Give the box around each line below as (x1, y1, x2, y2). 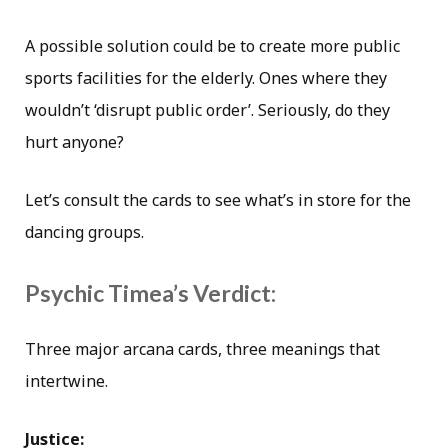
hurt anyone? (25, 131, 124, 154)
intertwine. (25, 369, 108, 392)
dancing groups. (25, 221, 144, 244)
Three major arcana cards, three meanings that (25, 337, 380, 360)
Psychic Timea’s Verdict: (25, 278, 276, 307)
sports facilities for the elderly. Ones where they (25, 67, 387, 90)
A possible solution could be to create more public (25, 35, 400, 58)
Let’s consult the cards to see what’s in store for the (25, 189, 411, 212)
